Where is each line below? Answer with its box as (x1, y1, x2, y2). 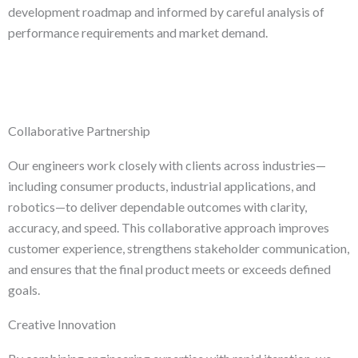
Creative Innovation (8, 316, 116, 332)
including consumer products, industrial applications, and (8, 178, 316, 194)
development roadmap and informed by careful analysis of (8, 4, 324, 20)
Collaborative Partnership (8, 123, 150, 139)
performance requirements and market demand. (8, 25, 268, 41)
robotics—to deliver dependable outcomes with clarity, (8, 199, 307, 215)
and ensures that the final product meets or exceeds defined (8, 261, 331, 277)
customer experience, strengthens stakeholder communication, (8, 241, 349, 257)
